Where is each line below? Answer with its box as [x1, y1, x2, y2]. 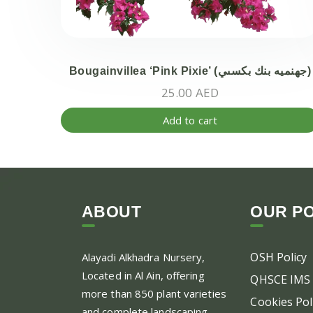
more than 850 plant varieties [81, 286, 226, 300]
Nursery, [162, 250, 205, 264]
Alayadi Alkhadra [81, 250, 160, 264]
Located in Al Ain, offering [81, 268, 205, 282]
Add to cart [162, 113, 218, 127]
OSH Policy [250, 249, 307, 265]
